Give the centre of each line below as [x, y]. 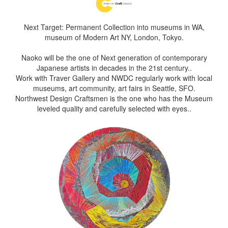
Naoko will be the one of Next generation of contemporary [114, 58]
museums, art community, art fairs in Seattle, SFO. [114, 88]
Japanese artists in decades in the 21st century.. [114, 68]
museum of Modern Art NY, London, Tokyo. [114, 37]
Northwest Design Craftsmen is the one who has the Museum [114, 98]
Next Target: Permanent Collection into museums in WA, [114, 27]
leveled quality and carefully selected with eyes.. [114, 109]
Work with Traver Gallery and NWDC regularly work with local [114, 78]
